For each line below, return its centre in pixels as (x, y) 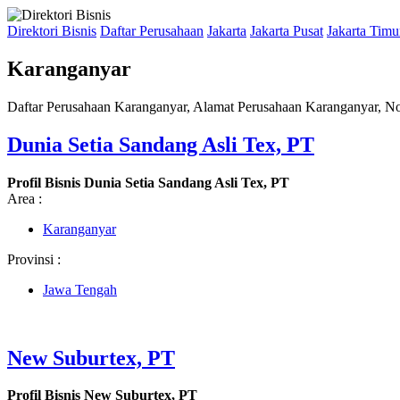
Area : (25, 198)
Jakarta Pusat (287, 31)
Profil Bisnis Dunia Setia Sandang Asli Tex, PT (148, 182)
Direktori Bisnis (52, 31)
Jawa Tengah (80, 289)
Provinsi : (34, 259)
